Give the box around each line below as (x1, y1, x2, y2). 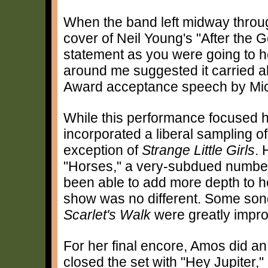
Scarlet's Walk (63, 206, 151, 223)
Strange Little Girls (142, 142, 255, 158)
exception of (63, 142, 142, 158)
